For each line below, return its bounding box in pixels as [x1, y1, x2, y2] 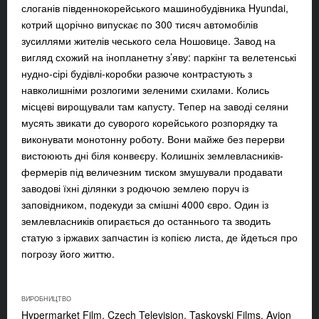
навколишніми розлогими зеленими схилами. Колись [21, 83, 269, 98]
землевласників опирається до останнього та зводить [21, 214, 271, 229]
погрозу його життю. [21, 246, 115, 261]
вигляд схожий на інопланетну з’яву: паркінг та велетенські [21, 50, 296, 65]
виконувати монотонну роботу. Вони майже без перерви [21, 132, 285, 147]
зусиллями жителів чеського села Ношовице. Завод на [21, 33, 276, 48]
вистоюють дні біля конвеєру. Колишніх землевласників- [21, 148, 283, 163]
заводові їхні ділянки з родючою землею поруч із [21, 181, 249, 196]
